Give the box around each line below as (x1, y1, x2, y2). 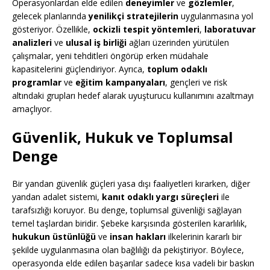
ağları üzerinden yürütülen (127, 37, 229, 49)
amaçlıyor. (12, 103, 52, 115)
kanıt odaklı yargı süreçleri (102, 191, 219, 203)
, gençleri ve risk (165, 77, 227, 89)
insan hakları (110, 231, 166, 243)
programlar (12, 77, 61, 89)
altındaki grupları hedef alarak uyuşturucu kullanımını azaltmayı (12, 90, 254, 102)
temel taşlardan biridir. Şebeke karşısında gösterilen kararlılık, (12, 218, 247, 230)
